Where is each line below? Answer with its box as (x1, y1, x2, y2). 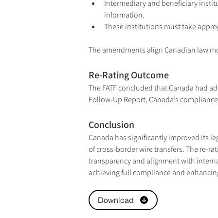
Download (97, 195, 134, 205)
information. (104, 10, 145, 20)
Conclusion (89, 118, 134, 131)
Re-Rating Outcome (89, 69, 169, 82)
